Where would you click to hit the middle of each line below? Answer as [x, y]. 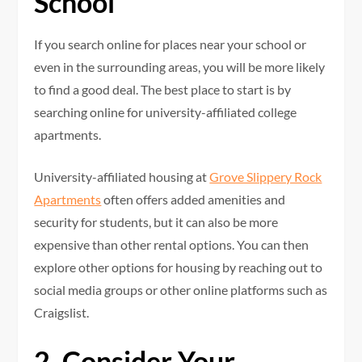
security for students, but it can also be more [156, 221]
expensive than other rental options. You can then [172, 244]
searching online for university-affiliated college [166, 112]
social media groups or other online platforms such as [181, 289]
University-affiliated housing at [122, 176]
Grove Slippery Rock [266, 176]
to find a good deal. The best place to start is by [163, 89]
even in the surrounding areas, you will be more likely [180, 66]
